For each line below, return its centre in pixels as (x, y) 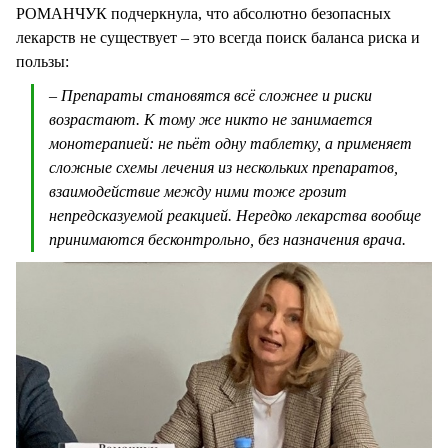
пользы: (42, 61)
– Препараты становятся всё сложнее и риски (210, 95)
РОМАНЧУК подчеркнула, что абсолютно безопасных (203, 13)
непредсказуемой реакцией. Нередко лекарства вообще (235, 215)
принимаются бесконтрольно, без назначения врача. (227, 239)
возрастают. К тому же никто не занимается (210, 119)
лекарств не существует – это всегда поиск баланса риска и (218, 37)
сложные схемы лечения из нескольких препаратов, (223, 167)
